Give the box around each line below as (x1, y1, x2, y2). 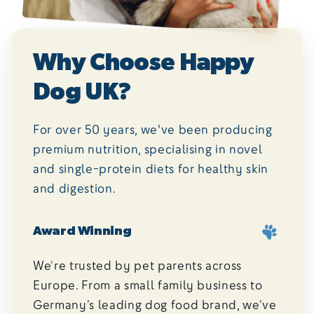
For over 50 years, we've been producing (33, 121, 273, 137)
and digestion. (33, 179, 116, 196)
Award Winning (33, 225, 132, 238)
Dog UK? (33, 81, 132, 105)
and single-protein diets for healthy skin (33, 160, 269, 176)
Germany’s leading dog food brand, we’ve (33, 296, 277, 313)
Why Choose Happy (33, 51, 254, 76)
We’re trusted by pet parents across (33, 257, 243, 273)
